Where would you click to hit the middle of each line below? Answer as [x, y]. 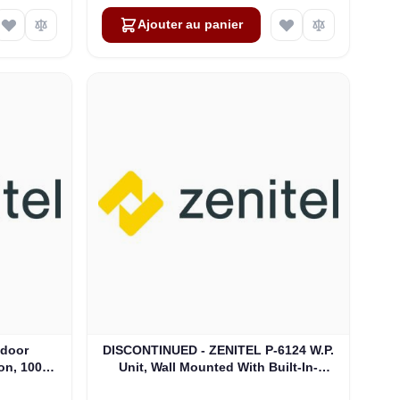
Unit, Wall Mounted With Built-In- [219, 367]
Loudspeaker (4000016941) [218, 384]
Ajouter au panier [191, 24]
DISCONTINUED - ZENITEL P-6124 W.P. [219, 350]
